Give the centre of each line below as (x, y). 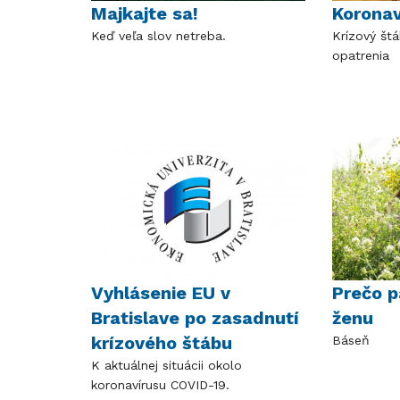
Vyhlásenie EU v (161, 292)
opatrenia (360, 55)
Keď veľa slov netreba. (158, 35)
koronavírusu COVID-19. (160, 384)
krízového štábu (164, 342)
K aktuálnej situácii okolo (167, 365)
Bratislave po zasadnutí (195, 317)
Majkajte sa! (145, 13)
